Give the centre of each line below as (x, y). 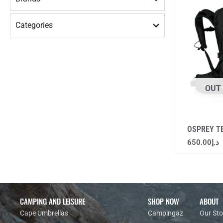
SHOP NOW (163, 201)
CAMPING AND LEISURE (53, 201)
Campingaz (165, 213)
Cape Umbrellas (44, 213)
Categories (34, 25)
